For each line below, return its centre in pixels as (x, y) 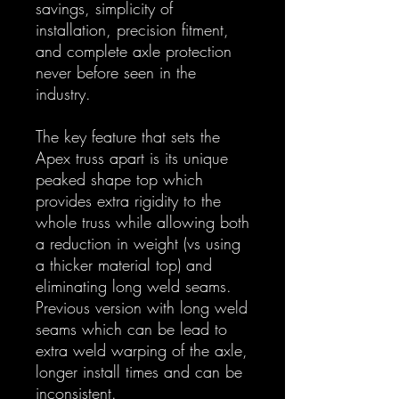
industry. (63, 93)
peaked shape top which (119, 179)
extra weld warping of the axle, (142, 350)
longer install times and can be (139, 371)
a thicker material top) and (124, 264)
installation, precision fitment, (132, 29)
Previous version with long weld (142, 307)
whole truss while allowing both (142, 221)
